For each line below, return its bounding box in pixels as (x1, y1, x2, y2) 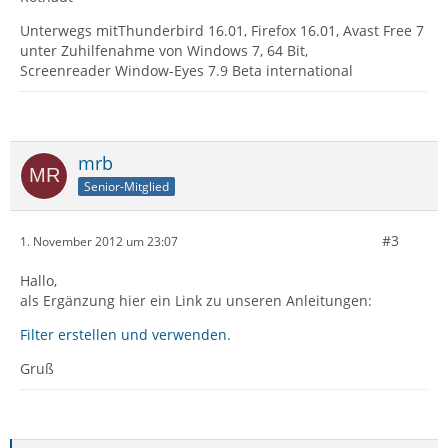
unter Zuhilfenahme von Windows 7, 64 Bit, (20, 41, 308, 60)
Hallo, (20, 271, 57, 290)
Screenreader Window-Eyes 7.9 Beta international (20, 61, 353, 80)
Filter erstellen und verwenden (20, 325, 227, 344)
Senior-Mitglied (84, 177, 169, 195)
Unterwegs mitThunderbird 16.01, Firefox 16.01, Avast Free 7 (20, 21, 424, 40)
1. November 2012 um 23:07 (20, 232, 178, 250)
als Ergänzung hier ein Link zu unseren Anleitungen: (20, 291, 372, 310)
